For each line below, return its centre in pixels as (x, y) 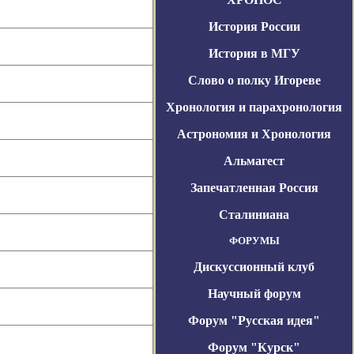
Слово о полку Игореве (254, 80)
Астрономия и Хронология (254, 134)
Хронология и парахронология (254, 107)
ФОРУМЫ (254, 241)
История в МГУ (254, 53)
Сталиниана (254, 215)
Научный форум (254, 294)
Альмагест (254, 161)
